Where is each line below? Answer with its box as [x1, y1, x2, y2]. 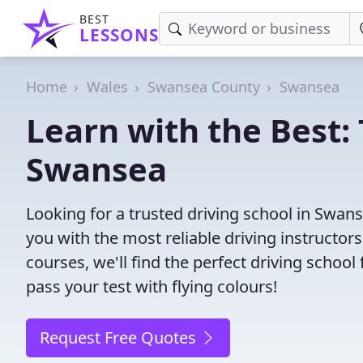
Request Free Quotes [40, 327, 200, 348]
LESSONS [79, 23, 159, 46]
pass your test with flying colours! [26, 275, 277, 297]
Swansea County [147, 77, 260, 96]
